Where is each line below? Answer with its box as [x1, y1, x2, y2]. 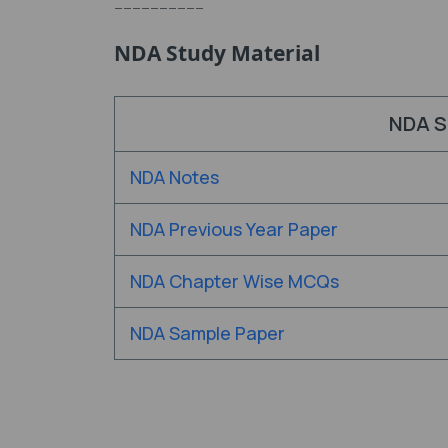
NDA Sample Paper [130, 320, 285, 345]
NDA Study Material [114, 38, 320, 67]
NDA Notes [130, 164, 219, 189]
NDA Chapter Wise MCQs [130, 268, 339, 293]
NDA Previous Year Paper [130, 216, 338, 241]
